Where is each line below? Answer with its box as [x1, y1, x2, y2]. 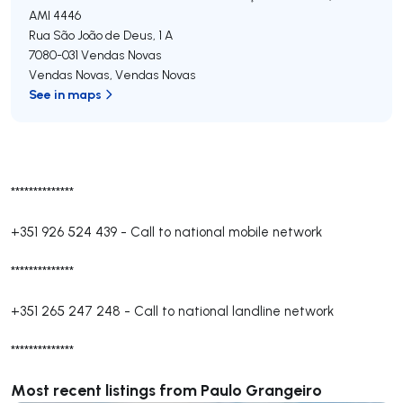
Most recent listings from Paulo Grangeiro [11, 379, 322, 400]
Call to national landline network [134, 302, 334, 319]
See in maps [29, 85, 102, 103]
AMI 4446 [29, 7, 81, 23]
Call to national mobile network [130, 223, 322, 240]
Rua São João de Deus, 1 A [29, 27, 173, 43]
